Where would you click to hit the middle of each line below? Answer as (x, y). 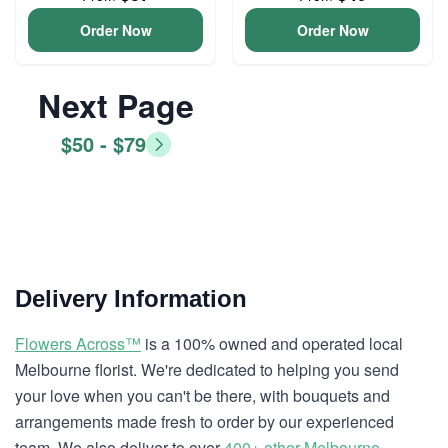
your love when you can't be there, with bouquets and (202, 395)
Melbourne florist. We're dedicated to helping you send (207, 369)
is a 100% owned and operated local (272, 343)
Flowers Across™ (78, 343)
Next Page (115, 105)
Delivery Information (131, 298)
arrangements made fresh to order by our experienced (204, 421)
